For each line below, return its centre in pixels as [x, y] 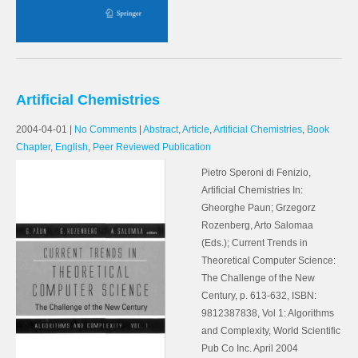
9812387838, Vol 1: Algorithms [268, 313]
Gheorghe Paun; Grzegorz [259, 208]
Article [196, 129]
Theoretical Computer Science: [268, 261]
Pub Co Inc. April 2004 [250, 348]
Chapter [33, 147]
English [72, 147]
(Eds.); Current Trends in [255, 243]
